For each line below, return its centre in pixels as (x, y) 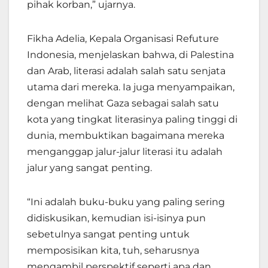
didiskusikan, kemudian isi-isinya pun (116, 218)
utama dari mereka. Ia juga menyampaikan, (131, 87)
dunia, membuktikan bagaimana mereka (126, 136)
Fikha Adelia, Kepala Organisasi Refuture (123, 39)
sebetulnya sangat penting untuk (108, 234)
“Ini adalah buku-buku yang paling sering (126, 202)
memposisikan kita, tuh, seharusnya (113, 251)
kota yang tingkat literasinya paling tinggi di (132, 120)
